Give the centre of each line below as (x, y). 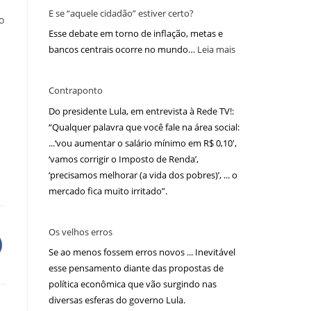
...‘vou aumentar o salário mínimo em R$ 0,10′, (143, 143)
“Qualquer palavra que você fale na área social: (144, 127)
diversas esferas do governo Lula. (117, 300)
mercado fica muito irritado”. (108, 191)
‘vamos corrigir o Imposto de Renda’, (124, 159)
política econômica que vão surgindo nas (133, 284)
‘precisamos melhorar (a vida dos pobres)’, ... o (143, 175)
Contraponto (76, 91)
